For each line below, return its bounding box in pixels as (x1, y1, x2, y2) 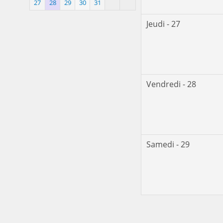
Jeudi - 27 (146, 18, 180, 30)
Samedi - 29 (146, 139, 190, 150)
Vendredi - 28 (146, 79, 196, 90)
